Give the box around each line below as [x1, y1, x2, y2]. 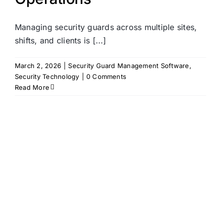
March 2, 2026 [15, 62, 62, 70]
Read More [15, 83, 50, 92]
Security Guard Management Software [68, 62, 189, 70]
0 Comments [86, 73, 127, 81]
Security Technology [15, 73, 79, 81]
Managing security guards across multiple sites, [15, 22, 197, 33]
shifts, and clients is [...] [15, 36, 107, 46]
